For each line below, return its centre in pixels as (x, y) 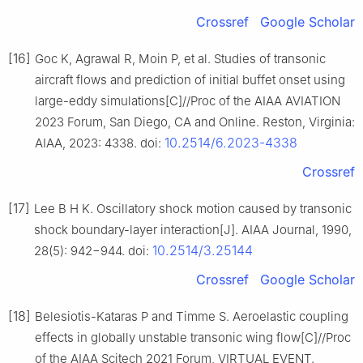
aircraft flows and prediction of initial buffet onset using (190, 80)
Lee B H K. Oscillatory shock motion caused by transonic (193, 209)
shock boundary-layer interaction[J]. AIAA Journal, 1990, (193, 230)
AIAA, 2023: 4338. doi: (100, 143)
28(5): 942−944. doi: (93, 251)
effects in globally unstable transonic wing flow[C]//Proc (193, 338)
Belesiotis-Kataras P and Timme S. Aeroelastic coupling (192, 317)
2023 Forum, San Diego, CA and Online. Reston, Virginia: (195, 122)
